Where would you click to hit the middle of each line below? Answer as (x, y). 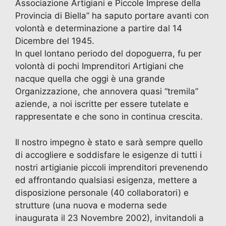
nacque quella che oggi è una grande (90, 79)
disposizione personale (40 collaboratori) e (102, 192)
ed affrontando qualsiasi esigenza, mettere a (106, 180)
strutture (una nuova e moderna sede (91, 205)
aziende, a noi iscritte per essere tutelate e (102, 104)
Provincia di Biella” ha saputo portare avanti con (112, 16)
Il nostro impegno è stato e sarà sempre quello (109, 142)
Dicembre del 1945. (55, 41)
